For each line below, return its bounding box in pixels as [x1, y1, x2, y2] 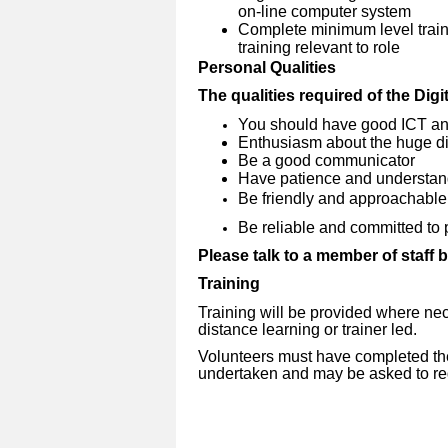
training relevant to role [238, 38, 400, 56]
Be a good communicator [238, 151, 415, 169]
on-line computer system [238, 2, 411, 20]
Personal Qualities [198, 58, 336, 76]
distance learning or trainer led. [198, 320, 421, 338]
